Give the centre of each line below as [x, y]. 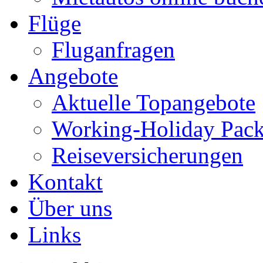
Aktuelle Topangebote [154, 102]
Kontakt [65, 182]
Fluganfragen [113, 50]
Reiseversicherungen [147, 155]
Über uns [70, 208]
